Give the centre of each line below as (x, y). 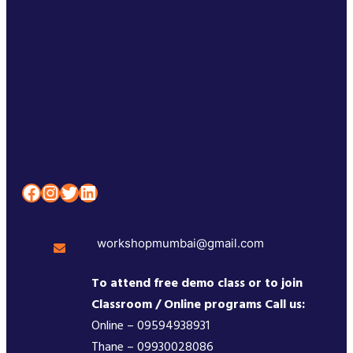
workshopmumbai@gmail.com (180, 243)
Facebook (26, 191)
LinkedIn (84, 191)
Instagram (48, 191)
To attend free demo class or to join (197, 282)
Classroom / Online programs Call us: (199, 304)
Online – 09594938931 (151, 325)
